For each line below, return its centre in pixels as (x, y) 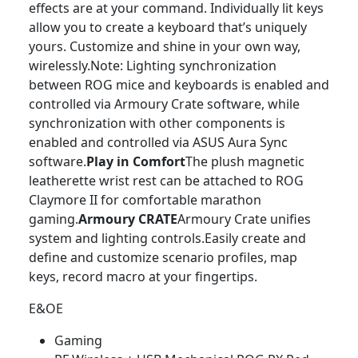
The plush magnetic (245, 161)
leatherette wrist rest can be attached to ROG (166, 181)
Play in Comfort (136, 161)
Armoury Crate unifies (244, 219)
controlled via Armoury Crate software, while (164, 104)
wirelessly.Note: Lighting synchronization (153, 66)
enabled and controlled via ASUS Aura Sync (158, 142)
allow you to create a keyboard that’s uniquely (168, 27)
